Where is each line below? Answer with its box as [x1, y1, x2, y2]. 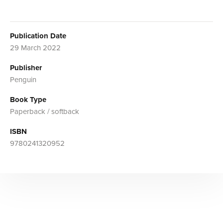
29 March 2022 [10, 43, 61, 53]
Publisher [10, 63, 42, 73]
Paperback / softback [10, 107, 79, 116]
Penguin [10, 75, 36, 85]
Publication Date [10, 31, 66, 41]
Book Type [10, 95, 46, 105]
